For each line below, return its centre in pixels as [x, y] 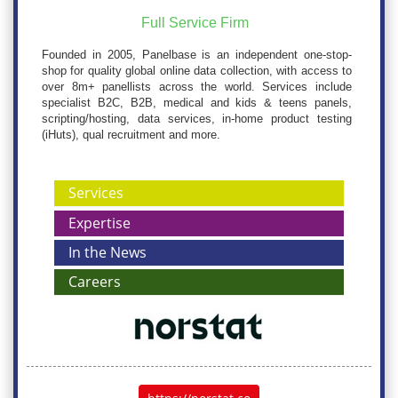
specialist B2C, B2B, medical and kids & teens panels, [197, 103]
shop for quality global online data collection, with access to [197, 71]
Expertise [100, 223]
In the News [108, 253]
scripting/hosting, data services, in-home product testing [197, 119]
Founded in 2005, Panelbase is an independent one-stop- [197, 55]
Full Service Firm [195, 23]
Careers [95, 282]
